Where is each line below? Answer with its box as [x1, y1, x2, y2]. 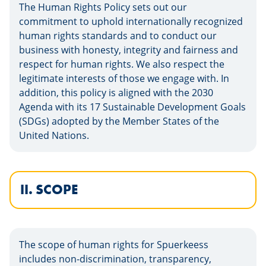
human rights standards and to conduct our [19, 29, 217, 42]
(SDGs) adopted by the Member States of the [19, 115, 219, 128]
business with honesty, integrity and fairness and [19, 43, 238, 56]
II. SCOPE [20, 181, 78, 198]
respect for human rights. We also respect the [19, 58, 224, 71]
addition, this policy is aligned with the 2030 [19, 86, 213, 99]
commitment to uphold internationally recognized [19, 15, 243, 28]
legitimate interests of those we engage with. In [19, 72, 229, 85]
